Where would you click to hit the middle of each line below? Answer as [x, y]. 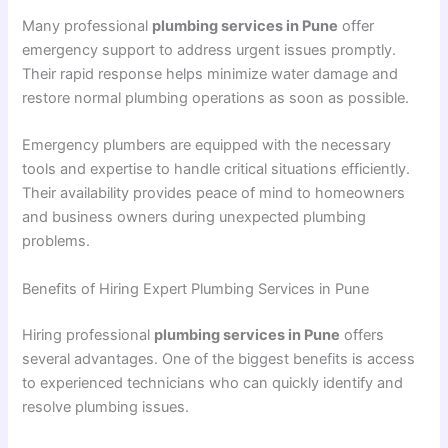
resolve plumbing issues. [106, 406]
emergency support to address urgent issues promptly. [209, 50]
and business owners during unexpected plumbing [194, 217]
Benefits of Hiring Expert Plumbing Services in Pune [196, 288]
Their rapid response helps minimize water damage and [210, 74]
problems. [56, 241]
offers [362, 334]
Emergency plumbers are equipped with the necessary [207, 145]
